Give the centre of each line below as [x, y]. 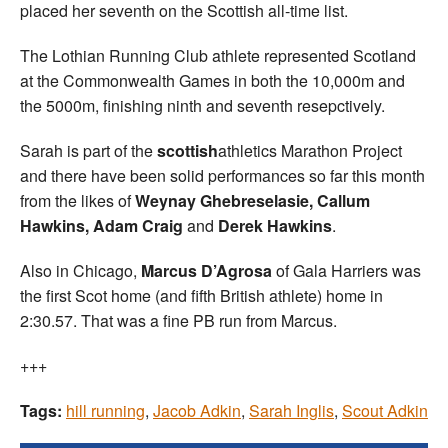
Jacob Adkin [197, 410]
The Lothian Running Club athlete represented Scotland [218, 55]
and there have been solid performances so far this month [222, 175]
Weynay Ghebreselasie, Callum [250, 200]
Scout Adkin [385, 410]
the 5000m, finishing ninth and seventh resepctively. [202, 105]
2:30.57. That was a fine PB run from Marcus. [178, 320]
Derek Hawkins [273, 225]
